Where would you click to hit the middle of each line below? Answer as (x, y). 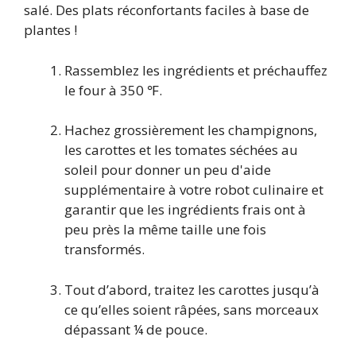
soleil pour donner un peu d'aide (168, 170)
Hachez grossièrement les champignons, (191, 130)
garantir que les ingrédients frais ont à (185, 210)
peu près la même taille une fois (165, 230)
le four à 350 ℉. (113, 90)
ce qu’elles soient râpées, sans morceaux (192, 309)
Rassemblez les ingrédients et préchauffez (196, 70)
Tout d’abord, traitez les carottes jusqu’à (192, 289)
